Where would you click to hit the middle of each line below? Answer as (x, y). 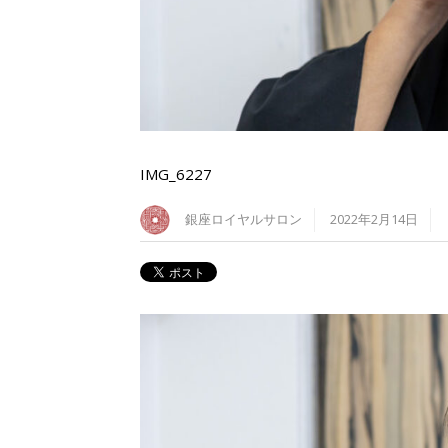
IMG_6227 (176, 174)
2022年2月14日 (374, 220)
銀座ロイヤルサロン (243, 220)
